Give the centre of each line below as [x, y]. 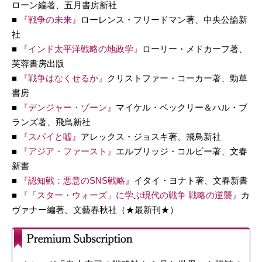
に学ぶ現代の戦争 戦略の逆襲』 [178, 195]
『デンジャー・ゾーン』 [68, 107]
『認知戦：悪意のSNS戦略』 [77, 180]
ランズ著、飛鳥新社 [51, 122]
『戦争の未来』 [50, 19]
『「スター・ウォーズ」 [68, 195]
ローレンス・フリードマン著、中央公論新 [164, 19]
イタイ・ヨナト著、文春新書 [191, 180]
